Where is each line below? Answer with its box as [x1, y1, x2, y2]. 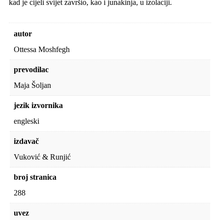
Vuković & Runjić [14, 152, 71, 161]
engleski [14, 116, 39, 125]
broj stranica [14, 172, 56, 181]
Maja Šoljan [14, 81, 51, 89]
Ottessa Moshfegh [14, 45, 70, 54]
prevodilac [14, 65, 49, 74]
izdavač [14, 137, 39, 145]
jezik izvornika [14, 101, 63, 110]
